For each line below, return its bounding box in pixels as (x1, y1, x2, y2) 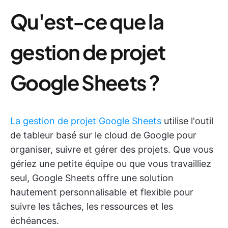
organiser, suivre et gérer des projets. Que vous (10, 144, 213, 155)
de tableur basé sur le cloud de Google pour (10, 130, 196, 140)
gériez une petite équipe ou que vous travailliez (10, 158, 211, 169)
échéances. (10, 215, 59, 226)
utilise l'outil (161, 116, 213, 126)
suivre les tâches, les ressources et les (10, 201, 173, 212)
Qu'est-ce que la (10, 8, 164, 34)
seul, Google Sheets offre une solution (10, 173, 174, 183)
